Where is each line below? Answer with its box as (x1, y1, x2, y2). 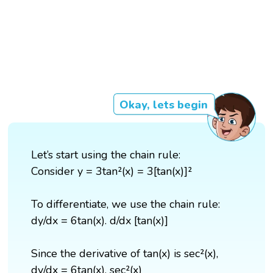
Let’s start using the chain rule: (31, 147, 181, 163)
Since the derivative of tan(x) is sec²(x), (31, 246, 219, 261)
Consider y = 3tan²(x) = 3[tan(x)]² (31, 164, 193, 179)
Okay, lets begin (119, 97, 208, 113)
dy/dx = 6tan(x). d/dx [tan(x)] (31, 213, 169, 229)
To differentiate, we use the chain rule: (31, 197, 221, 212)
